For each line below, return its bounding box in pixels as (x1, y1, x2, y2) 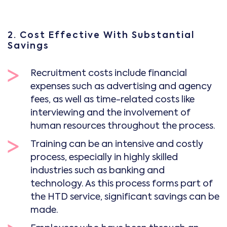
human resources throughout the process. (30, 120, 215, 132)
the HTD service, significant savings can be (30, 191, 219, 203)
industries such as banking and (30, 164, 165, 177)
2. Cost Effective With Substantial (8, 29, 195, 42)
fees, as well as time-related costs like (30, 93, 195, 106)
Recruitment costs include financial (30, 67, 187, 80)
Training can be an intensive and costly (30, 138, 203, 150)
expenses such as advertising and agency (30, 80, 212, 93)
